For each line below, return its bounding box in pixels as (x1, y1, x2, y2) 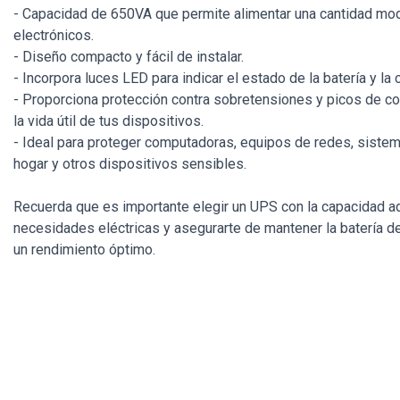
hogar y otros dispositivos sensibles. (13, 154, 246, 172)
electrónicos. (13, 26, 94, 44)
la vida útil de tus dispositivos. (13, 112, 204, 129)
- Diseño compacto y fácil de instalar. (13, 47, 244, 65)
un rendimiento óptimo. (13, 240, 155, 258)
